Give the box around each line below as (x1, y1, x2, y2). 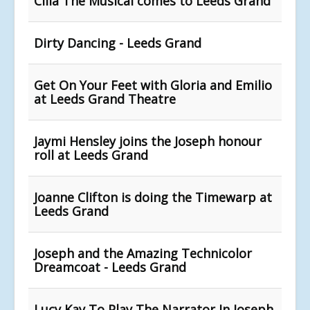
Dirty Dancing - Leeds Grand (34, 34, 201, 51)
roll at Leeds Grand (34, 146, 148, 163)
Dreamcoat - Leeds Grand (34, 258, 186, 275)
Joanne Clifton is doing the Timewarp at (34, 188, 272, 206)
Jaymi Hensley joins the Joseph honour (34, 132, 262, 149)
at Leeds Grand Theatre (34, 90, 176, 107)
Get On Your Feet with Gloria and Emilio (34, 76, 272, 93)
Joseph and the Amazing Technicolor (34, 244, 252, 262)
